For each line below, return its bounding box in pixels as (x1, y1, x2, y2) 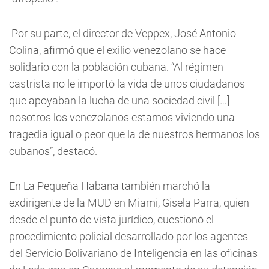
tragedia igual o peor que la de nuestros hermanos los (9, 128, 260, 141)
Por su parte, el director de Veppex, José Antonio (9, 27, 236, 40)
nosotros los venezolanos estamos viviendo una (9, 111, 235, 124)
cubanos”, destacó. (9, 145, 97, 157)
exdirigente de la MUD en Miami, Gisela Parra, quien (9, 196, 249, 209)
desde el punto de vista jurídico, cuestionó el (9, 213, 214, 226)
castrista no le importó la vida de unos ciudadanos (9, 77, 245, 90)
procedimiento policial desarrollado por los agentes (9, 230, 248, 243)
